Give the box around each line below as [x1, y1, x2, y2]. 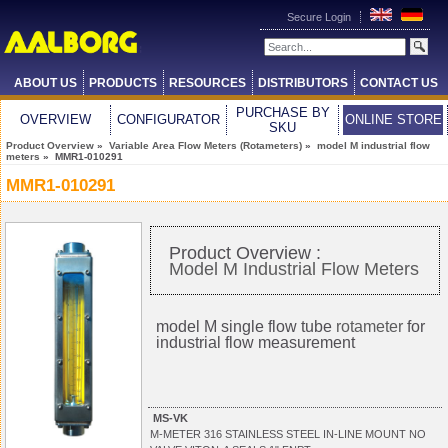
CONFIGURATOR [117, 112, 220, 127]
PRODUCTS [88, 76, 157, 90]
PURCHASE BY [235, 105, 330, 120]
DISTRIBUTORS [257, 76, 348, 90]
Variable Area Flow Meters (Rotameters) [109, 140, 302, 151]
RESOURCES [168, 76, 246, 90]
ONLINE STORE [344, 112, 442, 127]
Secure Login [287, 11, 354, 23]
